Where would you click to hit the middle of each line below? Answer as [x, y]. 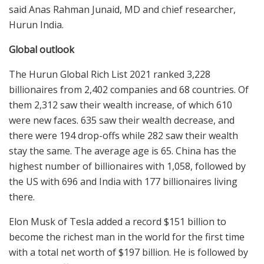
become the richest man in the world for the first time [127, 237]
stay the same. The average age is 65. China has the [123, 151]
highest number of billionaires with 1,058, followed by [127, 166]
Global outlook [42, 49]
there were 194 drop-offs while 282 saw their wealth [123, 135]
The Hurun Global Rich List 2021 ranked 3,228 [110, 74]
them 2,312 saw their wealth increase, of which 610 [121, 105]
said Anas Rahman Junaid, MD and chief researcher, [122, 9]
